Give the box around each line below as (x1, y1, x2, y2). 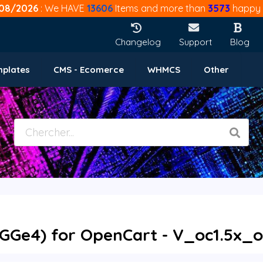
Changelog (115, 36, 161, 48)
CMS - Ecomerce (53, 64, 124, 75)
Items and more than (113, 2, 208, 14)
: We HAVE (41, 2, 87, 14)
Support (179, 36, 213, 48)
